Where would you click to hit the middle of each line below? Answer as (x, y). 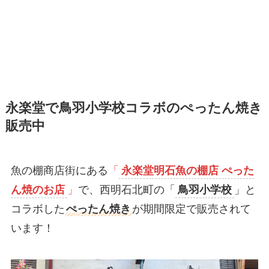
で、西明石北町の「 (126, 190)
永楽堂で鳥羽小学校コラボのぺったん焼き (134, 108)
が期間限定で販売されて (191, 209)
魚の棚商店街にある (59, 171)
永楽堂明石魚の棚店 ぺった (187, 171)
